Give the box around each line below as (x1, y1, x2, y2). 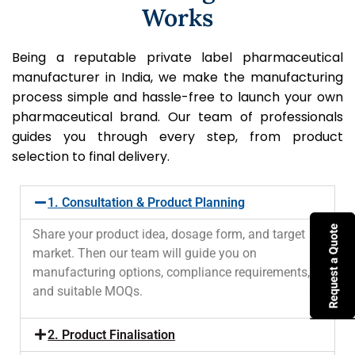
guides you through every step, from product (12, 127, 343, 146)
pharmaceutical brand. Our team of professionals (12, 107, 343, 126)
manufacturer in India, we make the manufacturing (12, 67, 343, 86)
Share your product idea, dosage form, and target (32, 226, 305, 242)
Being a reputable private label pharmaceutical (12, 48, 343, 67)
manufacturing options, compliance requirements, (32, 264, 310, 280)
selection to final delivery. (12, 147, 173, 166)
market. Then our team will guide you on (32, 245, 257, 261)
